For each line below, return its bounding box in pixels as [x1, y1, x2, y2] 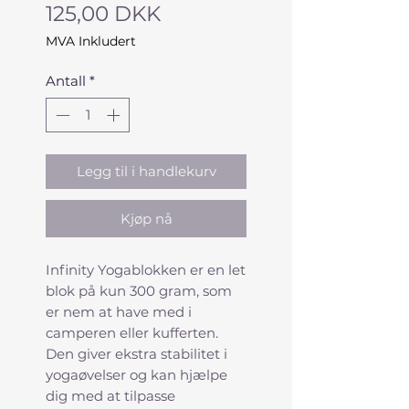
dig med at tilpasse [46, 387, 175, 405]
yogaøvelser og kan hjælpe [46, 366, 227, 384]
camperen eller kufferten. [46, 324, 218, 342]
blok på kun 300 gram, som [46, 282, 232, 300]
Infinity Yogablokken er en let [46, 261, 246, 279]
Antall [46, 71, 86, 89]
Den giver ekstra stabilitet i [46, 345, 227, 363]
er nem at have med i [46, 303, 192, 321]
